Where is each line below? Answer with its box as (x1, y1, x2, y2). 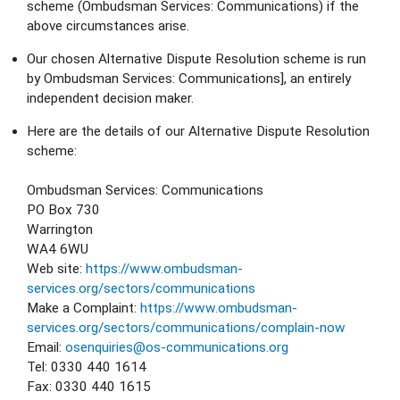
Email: (27, 338, 65, 355)
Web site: (27, 260, 86, 277)
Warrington (27, 221, 93, 237)
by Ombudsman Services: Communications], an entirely (27, 70, 351, 87)
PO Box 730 (27, 201, 100, 218)
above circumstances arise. (27, 17, 189, 34)
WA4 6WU (27, 240, 88, 257)
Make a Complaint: (27, 299, 140, 316)
